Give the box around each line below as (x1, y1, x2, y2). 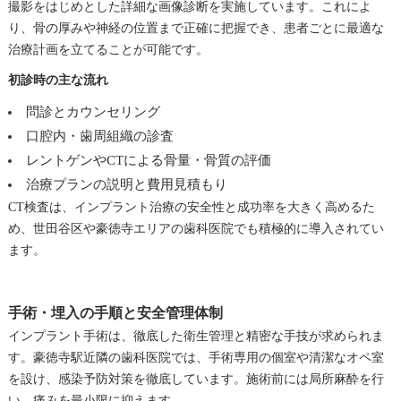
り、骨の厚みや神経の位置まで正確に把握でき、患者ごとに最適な (7, 21, 384, 35)
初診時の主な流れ (7, 73, 108, 87)
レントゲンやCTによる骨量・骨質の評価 (25, 152, 271, 167)
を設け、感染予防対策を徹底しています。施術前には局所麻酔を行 (7, 371, 384, 386)
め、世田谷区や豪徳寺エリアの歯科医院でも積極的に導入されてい (7, 221, 384, 235)
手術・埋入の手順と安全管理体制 (7, 304, 223, 320)
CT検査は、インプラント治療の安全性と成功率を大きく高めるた (7, 200, 375, 214)
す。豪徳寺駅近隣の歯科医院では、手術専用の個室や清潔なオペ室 (7, 350, 384, 364)
